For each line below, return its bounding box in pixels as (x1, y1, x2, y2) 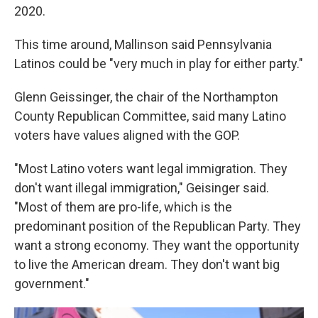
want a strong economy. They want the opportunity (14, 238, 300, 253)
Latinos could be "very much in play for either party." (14, 56, 303, 71)
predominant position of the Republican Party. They (14, 219, 301, 234)
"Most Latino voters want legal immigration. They (14, 161, 287, 176)
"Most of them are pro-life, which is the (14, 199, 232, 214)
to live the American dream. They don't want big (14, 257, 280, 272)
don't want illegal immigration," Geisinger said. (14, 180, 269, 195)
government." (14, 276, 89, 291)
